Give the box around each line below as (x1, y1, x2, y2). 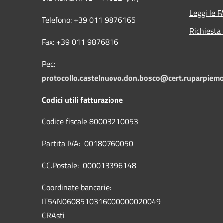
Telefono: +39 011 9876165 (42, 13, 136, 26)
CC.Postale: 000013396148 (42, 159, 136, 171)
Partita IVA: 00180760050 (42, 137, 133, 149)
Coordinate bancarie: (42, 181, 111, 193)
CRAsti (42, 209, 65, 221)
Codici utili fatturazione (42, 93, 123, 106)
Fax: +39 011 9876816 (42, 35, 118, 48)
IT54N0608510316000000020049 (42, 195, 161, 207)
